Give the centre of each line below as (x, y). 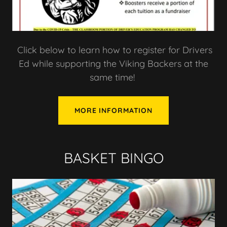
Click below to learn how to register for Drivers (113, 50)
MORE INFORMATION (113, 111)
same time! (113, 78)
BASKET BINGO (113, 158)
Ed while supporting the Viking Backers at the (113, 64)
